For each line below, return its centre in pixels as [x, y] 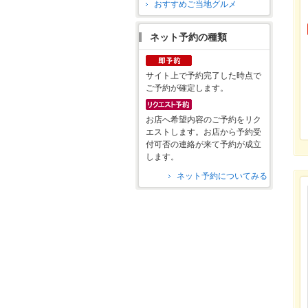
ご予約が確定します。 [187, 88]
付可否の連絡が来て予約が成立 [203, 145]
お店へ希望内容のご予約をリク [203, 120]
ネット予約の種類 [188, 37]
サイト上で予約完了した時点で [203, 76]
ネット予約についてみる [222, 176]
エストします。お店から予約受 [203, 132]
